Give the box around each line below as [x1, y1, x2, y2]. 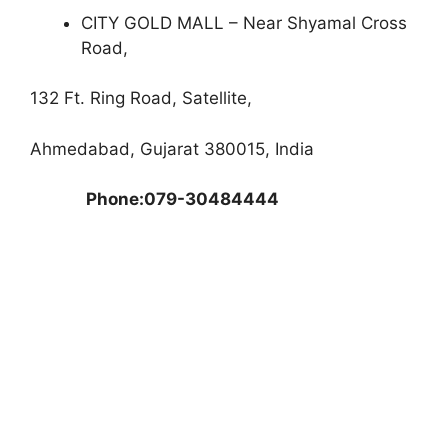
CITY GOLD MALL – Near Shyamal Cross [81, 12, 407, 33]
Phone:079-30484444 [30, 189, 279, 210]
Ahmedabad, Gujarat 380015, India [30, 138, 314, 159]
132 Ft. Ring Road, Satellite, [30, 88, 252, 109]
